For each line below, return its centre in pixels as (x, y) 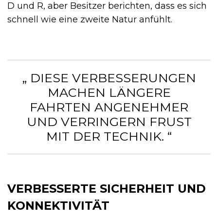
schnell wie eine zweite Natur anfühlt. (90, 20)
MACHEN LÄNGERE (109, 93)
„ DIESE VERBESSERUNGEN (109, 78)
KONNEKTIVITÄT (58, 206)
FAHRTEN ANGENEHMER (109, 107)
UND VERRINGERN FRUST (109, 122)
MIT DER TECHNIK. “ (109, 136)
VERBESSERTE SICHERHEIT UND (107, 189)
